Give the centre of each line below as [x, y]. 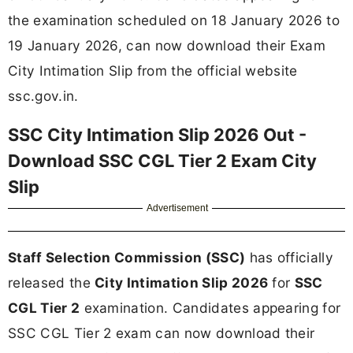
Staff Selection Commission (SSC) [127, 258]
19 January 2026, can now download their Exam [167, 45]
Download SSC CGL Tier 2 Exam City [162, 161]
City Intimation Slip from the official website [153, 70]
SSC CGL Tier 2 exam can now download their [162, 333]
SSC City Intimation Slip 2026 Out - [157, 135]
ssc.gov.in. [43, 95]
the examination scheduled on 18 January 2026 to [174, 20]
